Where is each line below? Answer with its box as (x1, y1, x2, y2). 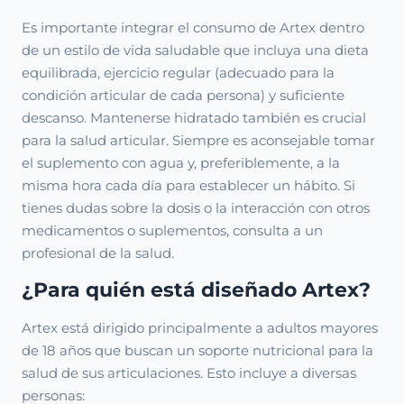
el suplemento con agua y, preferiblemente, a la (22, 154, 340, 171)
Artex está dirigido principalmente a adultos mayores (22, 319, 378, 336)
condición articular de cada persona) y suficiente (22, 87, 344, 104)
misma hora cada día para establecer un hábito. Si (22, 177, 355, 194)
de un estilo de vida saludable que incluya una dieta (22, 41, 369, 59)
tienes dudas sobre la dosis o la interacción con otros (22, 199, 370, 216)
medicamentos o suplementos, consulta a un (22, 222, 323, 239)
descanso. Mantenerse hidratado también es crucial (22, 109, 366, 126)
